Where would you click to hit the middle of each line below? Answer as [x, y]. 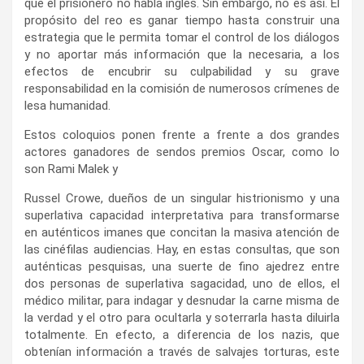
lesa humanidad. [67, 106]
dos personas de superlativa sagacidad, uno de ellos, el [182, 284]
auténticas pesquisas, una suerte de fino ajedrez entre [182, 267]
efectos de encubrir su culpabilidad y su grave [182, 72]
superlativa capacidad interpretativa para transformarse [182, 216]
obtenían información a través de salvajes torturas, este [182, 352]
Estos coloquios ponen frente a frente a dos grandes [182, 135]
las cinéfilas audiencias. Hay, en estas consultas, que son [182, 250]
